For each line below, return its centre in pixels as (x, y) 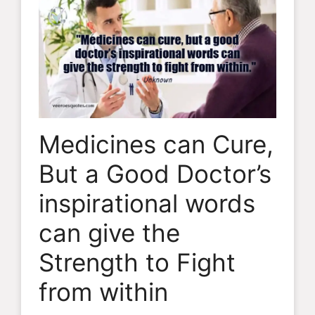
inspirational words (147, 204)
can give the (109, 233)
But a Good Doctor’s (155, 174)
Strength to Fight (137, 263)
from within (103, 292)
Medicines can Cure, (156, 144)
